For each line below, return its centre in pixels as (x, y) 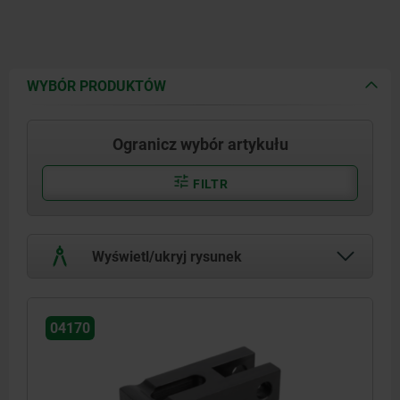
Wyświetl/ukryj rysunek (165, 256)
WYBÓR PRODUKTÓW (96, 86)
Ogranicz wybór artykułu (200, 144)
